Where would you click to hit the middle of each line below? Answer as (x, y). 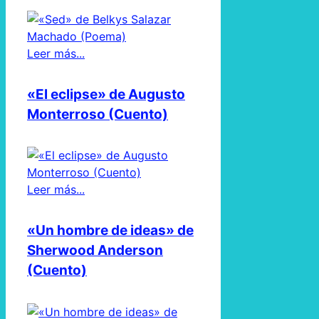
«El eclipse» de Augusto (106, 94)
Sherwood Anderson (95, 251)
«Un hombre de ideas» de (110, 231)
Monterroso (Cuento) (98, 114)
